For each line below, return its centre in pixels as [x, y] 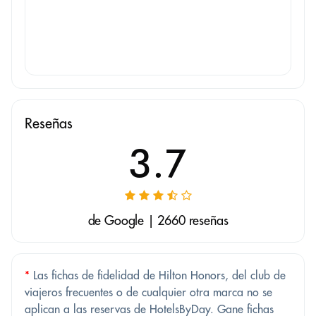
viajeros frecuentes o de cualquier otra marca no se [148, 292]
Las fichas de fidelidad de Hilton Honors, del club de [158, 275]
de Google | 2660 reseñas [158, 221]
